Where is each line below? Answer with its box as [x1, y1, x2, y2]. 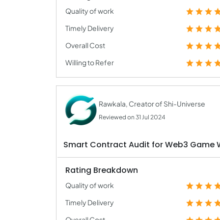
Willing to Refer [65, 58, 114, 67]
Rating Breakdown [65, 165, 138, 176]
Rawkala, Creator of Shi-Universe [99, 99, 205, 108]
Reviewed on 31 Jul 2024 [99, 113, 165, 121]
